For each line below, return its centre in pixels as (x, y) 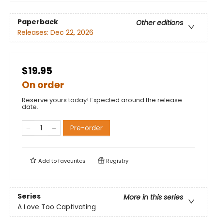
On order (43, 85)
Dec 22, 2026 (72, 33)
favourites (72, 161)
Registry (116, 161)
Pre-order (86, 128)
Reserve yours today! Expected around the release (102, 100)
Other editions (160, 23)
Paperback (38, 22)
